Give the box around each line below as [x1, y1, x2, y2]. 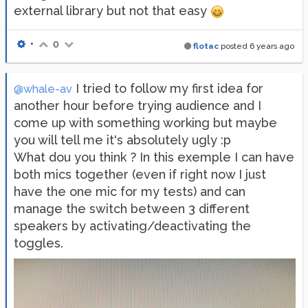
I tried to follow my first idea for [72, 81, 263, 96]
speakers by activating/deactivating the [14, 219, 251, 233]
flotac [193, 41, 219, 51]
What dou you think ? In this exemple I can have [14, 150, 294, 164]
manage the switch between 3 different [14, 201, 250, 216]
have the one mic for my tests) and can [14, 184, 245, 199]
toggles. [14, 236, 63, 250]
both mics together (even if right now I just [14, 167, 266, 181]
